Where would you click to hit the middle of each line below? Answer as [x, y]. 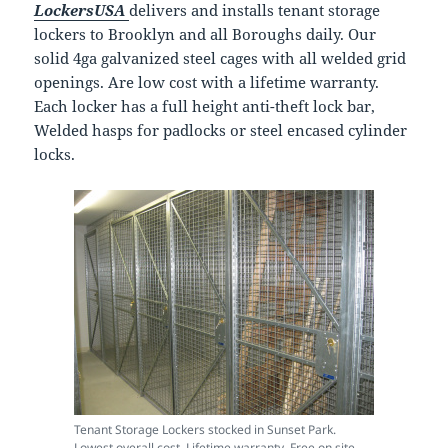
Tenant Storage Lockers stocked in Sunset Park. [205, 429]
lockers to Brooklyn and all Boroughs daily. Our [205, 33]
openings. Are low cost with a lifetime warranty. [207, 81]
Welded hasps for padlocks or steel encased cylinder [221, 129]
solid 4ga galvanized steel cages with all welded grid [220, 57]
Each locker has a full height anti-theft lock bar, [205, 105]
